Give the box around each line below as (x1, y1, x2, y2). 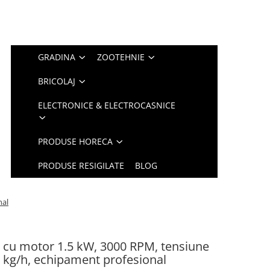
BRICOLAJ (38, 75, 76, 87)
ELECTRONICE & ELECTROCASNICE (38, 99, 176, 111)
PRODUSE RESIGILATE (38, 160, 125, 171)
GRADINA (38, 51, 76, 63)
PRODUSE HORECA (38, 136, 113, 147)
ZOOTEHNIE (97, 51, 145, 63)
